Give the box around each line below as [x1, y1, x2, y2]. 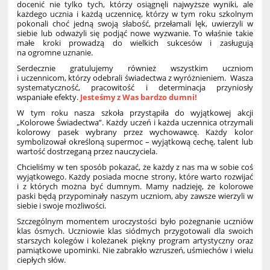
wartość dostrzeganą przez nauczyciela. [17, 146, 158, 157]
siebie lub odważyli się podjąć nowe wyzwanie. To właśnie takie [17, 28, 253, 39]
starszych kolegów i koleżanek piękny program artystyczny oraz [17, 235, 253, 246]
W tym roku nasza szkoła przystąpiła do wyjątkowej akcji [17, 107, 253, 119]
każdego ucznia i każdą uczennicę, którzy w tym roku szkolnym [17, 8, 253, 20]
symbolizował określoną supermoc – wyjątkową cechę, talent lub [17, 136, 253, 148]
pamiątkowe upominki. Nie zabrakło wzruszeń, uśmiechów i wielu [17, 245, 253, 256]
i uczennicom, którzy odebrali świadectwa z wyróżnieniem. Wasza [17, 72, 253, 84]
